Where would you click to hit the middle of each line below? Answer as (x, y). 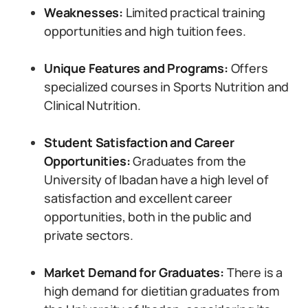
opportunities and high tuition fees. (145, 31)
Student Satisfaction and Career (139, 142)
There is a (253, 272)
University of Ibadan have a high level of (156, 179)
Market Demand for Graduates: (134, 272)
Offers (248, 68)
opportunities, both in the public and (148, 217)
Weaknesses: (84, 12)
